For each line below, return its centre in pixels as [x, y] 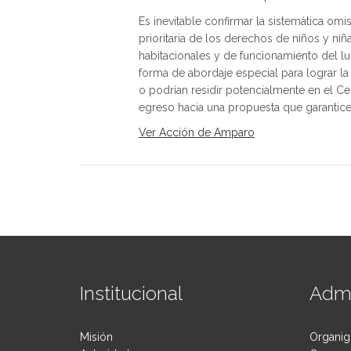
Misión [96, 337]
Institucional [131, 294]
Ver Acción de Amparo [197, 133]
